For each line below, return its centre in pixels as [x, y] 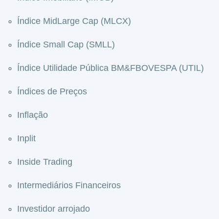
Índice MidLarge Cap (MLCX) [74, 21]
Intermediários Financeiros [69, 185]
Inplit [26, 138]
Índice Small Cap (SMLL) [66, 44]
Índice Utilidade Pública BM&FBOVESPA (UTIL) [110, 68]
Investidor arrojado [54, 209]
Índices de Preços [52, 91]
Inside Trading [45, 162]
